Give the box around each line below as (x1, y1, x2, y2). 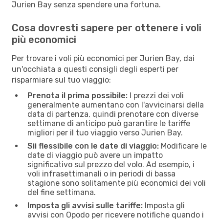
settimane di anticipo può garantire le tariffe (27, 118, 190, 128)
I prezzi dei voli (128, 90, 184, 100)
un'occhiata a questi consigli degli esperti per (12, 64, 178, 74)
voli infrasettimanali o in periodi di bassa (27, 169, 175, 178)
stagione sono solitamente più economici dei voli (27, 178, 206, 188)
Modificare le (159, 141, 207, 151)
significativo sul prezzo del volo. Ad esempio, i (27, 159, 195, 169)
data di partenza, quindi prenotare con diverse (27, 109, 198, 119)
